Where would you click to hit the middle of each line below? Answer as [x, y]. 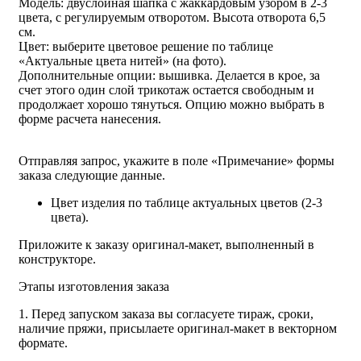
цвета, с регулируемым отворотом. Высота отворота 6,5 [172, 17]
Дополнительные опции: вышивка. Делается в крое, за [169, 75]
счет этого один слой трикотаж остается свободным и [166, 89]
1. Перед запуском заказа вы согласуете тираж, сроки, [166, 313]
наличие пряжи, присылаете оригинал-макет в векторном [178, 328]
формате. [43, 342]
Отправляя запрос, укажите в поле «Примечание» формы [176, 160]
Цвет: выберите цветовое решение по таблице [146, 46]
